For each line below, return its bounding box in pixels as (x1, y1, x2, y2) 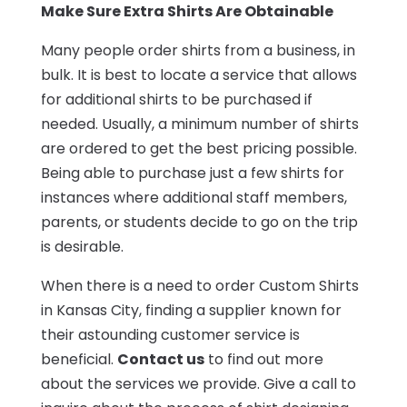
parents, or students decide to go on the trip (40, 212, 358, 233)
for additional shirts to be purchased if (40, 89, 313, 111)
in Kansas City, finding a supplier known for (40, 300, 342, 322)
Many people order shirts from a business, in (40, 40, 355, 62)
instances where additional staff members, (40, 187, 347, 209)
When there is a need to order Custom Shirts (40, 275, 359, 297)
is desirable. (40, 236, 124, 258)
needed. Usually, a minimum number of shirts (40, 114, 359, 135)
